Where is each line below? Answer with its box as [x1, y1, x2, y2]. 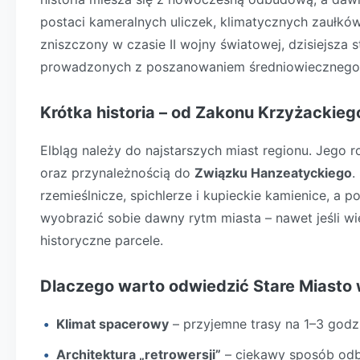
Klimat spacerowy [56, 316, 169, 332]
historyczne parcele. [40, 232, 163, 248]
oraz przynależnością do [40, 165, 194, 181]
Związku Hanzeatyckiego [194, 165, 352, 181]
